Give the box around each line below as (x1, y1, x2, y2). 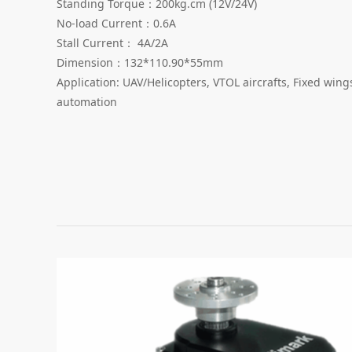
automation (57, 93, 117, 109)
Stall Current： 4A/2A (57, 35, 168, 50)
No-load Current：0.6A (57, 15, 176, 31)
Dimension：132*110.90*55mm (57, 54, 223, 70)
